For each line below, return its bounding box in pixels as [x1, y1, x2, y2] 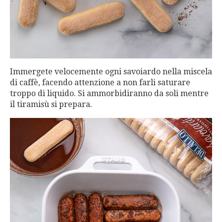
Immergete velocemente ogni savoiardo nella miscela [10, 66, 212, 76]
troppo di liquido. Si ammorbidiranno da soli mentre [10, 88, 209, 98]
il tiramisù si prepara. [10, 99, 92, 109]
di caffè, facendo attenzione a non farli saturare [10, 77, 190, 87]
